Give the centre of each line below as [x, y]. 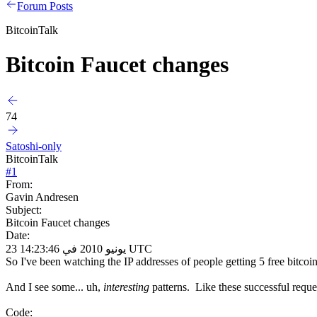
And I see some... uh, [54, 287]
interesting [126, 287]
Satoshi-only [34, 146]
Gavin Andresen [42, 197]
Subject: [24, 209]
